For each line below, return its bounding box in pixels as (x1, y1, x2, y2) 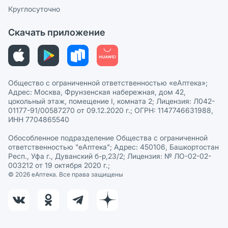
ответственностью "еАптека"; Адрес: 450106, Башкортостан (8, 142, 219, 151)
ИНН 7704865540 (8, 115, 69, 124)
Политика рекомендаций (16, 10, 101, 19)
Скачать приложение (8, 26, 105, 38)
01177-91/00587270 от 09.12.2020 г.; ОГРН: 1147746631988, (8, 105, 213, 115)
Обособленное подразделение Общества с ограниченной (8, 133, 208, 142)
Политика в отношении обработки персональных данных (16, 44, 212, 53)
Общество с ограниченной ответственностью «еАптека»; (8, 78, 208, 87)
